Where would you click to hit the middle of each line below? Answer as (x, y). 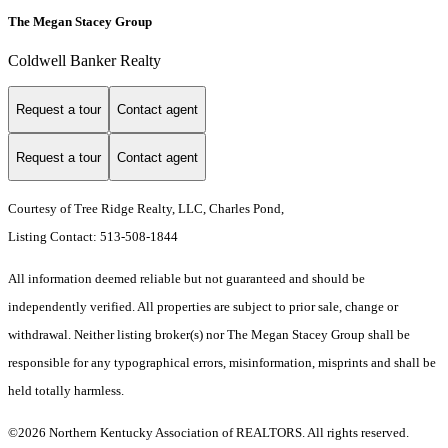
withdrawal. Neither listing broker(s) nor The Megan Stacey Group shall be (209, 335)
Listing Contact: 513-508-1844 (94, 237)
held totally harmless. (66, 391)
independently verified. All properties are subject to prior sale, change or (203, 307)
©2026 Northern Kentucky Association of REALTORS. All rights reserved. (208, 433)
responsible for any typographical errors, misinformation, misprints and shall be (222, 363)
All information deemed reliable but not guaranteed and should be (186, 279)
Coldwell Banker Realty (84, 60)
